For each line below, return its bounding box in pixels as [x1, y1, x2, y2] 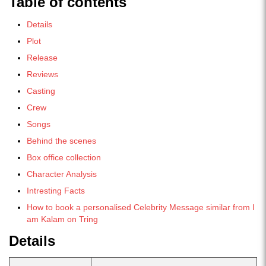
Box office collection [27, 153, 101, 162]
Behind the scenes [27, 136, 96, 145]
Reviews [27, 69, 58, 79]
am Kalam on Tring [27, 214, 98, 224]
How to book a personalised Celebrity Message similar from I [27, 202, 255, 212]
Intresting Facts [27, 186, 85, 195]
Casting [27, 86, 55, 96]
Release [27, 53, 58, 62]
